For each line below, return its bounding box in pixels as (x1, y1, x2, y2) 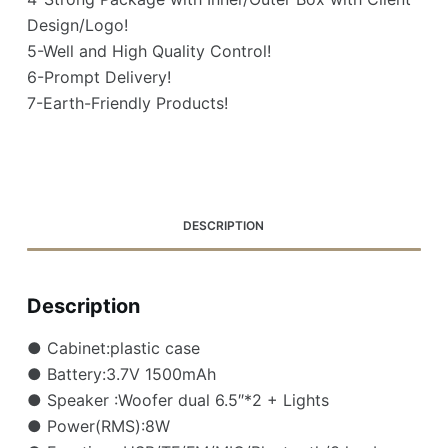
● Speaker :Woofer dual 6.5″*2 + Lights (26, 390, 329, 411)
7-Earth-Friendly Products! (26, 93, 228, 114)
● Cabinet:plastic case (26, 338, 200, 359)
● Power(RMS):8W (26, 416, 170, 437)
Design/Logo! (26, 15, 128, 36)
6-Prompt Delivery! (26, 67, 171, 88)
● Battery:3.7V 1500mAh (26, 364, 216, 385)
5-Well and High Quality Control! (26, 41, 271, 62)
